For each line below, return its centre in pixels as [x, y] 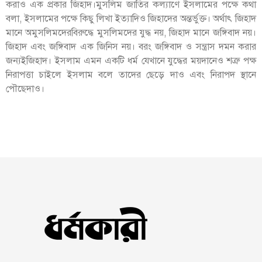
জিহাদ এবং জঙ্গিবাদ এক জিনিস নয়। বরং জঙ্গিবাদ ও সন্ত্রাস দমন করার [131, 47]
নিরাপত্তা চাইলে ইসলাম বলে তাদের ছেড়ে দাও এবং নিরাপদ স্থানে [131, 75]
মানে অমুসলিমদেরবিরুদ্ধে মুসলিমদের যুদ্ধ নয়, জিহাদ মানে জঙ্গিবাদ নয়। [131, 33]
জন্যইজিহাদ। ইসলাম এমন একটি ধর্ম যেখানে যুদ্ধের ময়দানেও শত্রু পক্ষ [131, 61]
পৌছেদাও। [25, 89]
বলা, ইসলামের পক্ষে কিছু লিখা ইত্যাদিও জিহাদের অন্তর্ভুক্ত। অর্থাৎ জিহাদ [131, 19]
